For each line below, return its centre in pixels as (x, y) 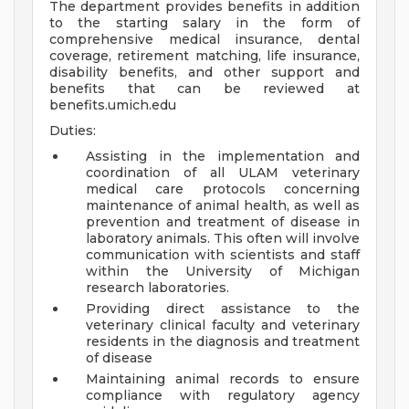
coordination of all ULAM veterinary (223, 173)
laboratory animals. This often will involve (223, 239)
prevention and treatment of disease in (223, 222)
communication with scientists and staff (223, 255)
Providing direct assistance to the (223, 309)
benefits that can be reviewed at (204, 89)
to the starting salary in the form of (204, 23)
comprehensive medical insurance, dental (204, 40)
